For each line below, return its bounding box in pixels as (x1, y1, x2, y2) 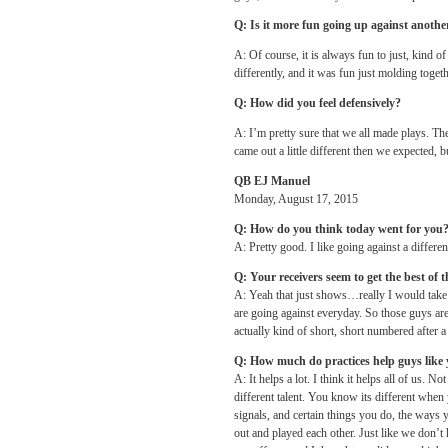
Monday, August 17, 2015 (234, 192, 358, 206)
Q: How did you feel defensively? (234, 96, 401, 110)
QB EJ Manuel (234, 174, 310, 188)
